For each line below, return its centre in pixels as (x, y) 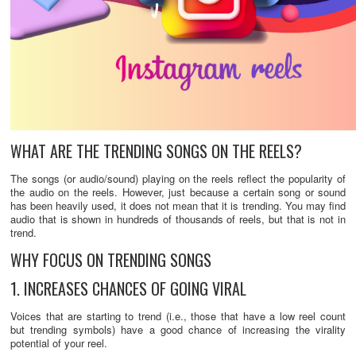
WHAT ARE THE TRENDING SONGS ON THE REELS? (156, 151)
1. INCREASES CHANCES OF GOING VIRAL (128, 289)
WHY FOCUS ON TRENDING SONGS (111, 260)
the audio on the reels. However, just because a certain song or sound (178, 192)
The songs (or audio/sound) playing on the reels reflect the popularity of (178, 179)
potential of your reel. (59, 343)
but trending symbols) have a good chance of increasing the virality (178, 330)
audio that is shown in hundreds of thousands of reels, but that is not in (178, 219)
